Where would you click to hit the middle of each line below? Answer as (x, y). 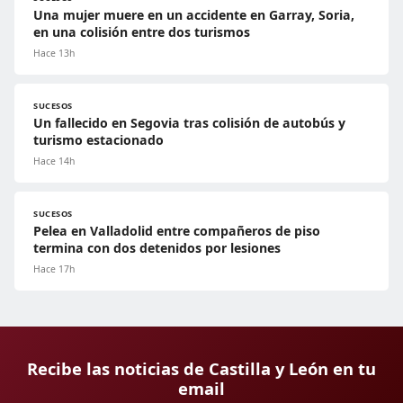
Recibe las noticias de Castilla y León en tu (201, 368)
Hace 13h (54, 53)
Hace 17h (54, 269)
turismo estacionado (99, 140)
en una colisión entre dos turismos (142, 32)
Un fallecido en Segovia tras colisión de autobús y (189, 123)
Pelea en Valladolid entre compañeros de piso (177, 231)
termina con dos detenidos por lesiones (157, 248)
